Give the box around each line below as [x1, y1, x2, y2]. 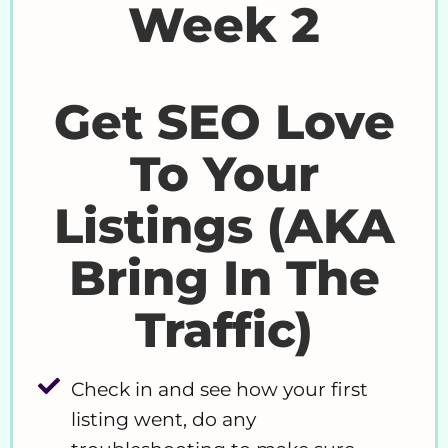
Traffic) [135, 301, 313, 360]
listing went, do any [70, 407, 256, 431]
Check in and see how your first [70, 377, 368, 401]
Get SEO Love [53, 93, 395, 152]
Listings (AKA [53, 197, 395, 256]
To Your [129, 145, 319, 204]
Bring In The [68, 249, 380, 308]
